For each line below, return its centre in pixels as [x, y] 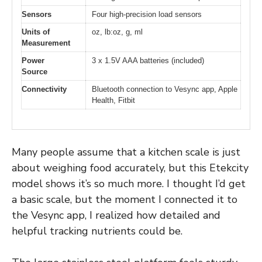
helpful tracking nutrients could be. [97, 231]
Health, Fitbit [113, 100]
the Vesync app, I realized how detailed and [116, 216]
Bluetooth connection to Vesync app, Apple [165, 89]
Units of [36, 32]
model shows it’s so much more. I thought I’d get [129, 184]
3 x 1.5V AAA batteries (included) [148, 60]
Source [35, 71]
